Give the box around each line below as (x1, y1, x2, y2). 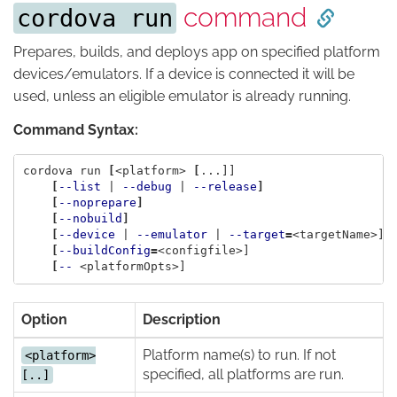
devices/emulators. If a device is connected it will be (13, 65, 354, 82)
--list (58, 180, 101, 194)
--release (192, 180, 257, 194)
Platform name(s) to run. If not (143, 346, 336, 363)
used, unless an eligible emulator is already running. (13, 87, 351, 105)
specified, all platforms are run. (143, 365, 344, 383)
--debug (121, 180, 172, 194)
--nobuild (58, 212, 122, 226)
